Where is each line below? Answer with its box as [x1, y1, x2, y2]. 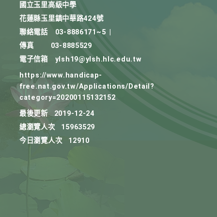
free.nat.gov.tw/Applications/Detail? [19, 82, 155, 91]
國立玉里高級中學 [19, 1, 77, 9]
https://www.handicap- [19, 71, 103, 79]
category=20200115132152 [19, 93, 116, 102]
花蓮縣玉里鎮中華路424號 [19, 15, 104, 23]
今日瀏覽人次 [19, 137, 62, 145]
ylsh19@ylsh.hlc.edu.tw [55, 55, 142, 63]
